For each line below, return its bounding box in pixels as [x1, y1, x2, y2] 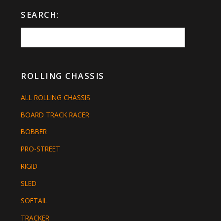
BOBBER [21, 127, 47, 137]
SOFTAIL [21, 196, 48, 206]
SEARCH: [21, 8, 60, 20]
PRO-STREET [21, 144, 61, 154]
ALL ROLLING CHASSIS [21, 92, 91, 102]
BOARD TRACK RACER [21, 110, 90, 119]
